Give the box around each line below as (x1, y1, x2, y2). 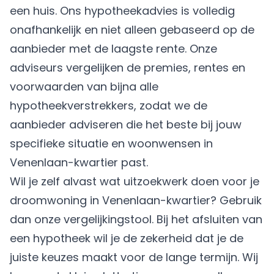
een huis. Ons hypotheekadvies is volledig (10, 3, 235, 18)
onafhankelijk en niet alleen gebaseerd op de (10, 22, 254, 37)
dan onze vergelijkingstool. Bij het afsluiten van (10, 212, 262, 227)
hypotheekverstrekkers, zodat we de (10, 98, 207, 113)
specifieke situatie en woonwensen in (10, 136, 213, 151)
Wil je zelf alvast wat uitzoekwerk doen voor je (10, 174, 259, 189)
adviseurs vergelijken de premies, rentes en (10, 60, 245, 75)
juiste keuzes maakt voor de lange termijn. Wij (10, 250, 258, 265)
